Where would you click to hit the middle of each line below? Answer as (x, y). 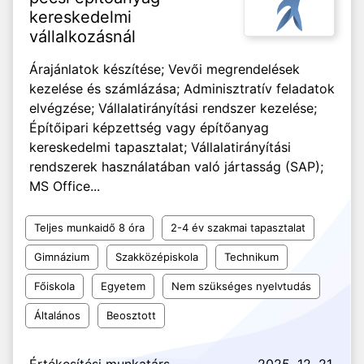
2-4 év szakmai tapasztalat (238, 227)
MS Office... (65, 186)
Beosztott (131, 315)
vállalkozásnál (82, 37)
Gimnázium (62, 257)
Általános (57, 315)
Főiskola (54, 286)
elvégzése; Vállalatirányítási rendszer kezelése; (173, 108)
